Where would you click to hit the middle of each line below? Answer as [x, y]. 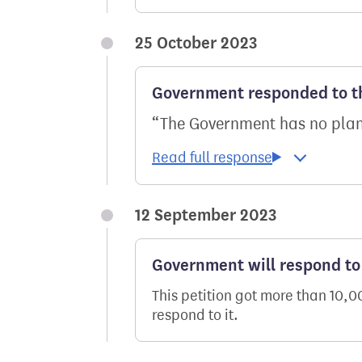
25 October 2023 [196, 43]
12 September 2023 [206, 215]
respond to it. [195, 315]
